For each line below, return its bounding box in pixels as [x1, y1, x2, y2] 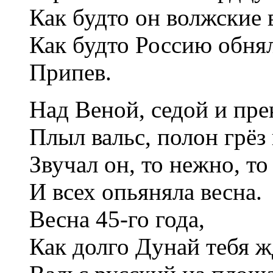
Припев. [29, 58, 112, 85]
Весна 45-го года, [29, 205, 205, 232]
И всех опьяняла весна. [29, 178, 262, 205]
